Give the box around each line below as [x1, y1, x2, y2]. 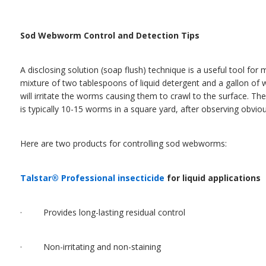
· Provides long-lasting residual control [20, 207, 185, 218]
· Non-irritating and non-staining [20, 241, 161, 252]
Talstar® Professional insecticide [20, 172, 164, 183]
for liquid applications [164, 172, 261, 183]
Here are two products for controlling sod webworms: [20, 138, 227, 149]
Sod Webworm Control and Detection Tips [20, 30, 199, 41]
